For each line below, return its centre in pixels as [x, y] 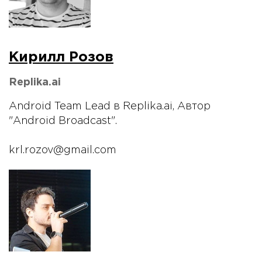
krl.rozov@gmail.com [63, 151]
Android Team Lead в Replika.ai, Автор [110, 107]
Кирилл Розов [61, 58]
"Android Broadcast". [63, 121]
